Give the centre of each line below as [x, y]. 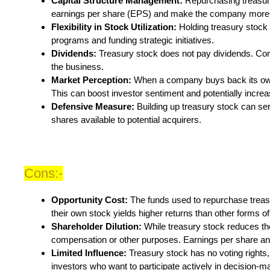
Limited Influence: [89, 253]
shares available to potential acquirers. [126, 120]
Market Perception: [93, 80]
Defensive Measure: [93, 107]
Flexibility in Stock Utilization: [115, 27]
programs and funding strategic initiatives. [133, 40]
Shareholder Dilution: [98, 227]
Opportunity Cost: [91, 200]
